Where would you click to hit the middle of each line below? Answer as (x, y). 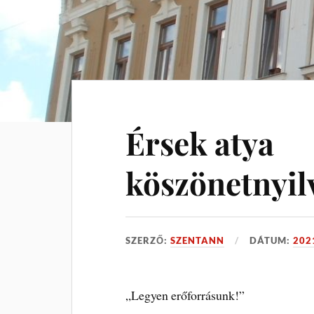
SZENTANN (198, 240)
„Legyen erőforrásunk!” (185, 295)
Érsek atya (200, 143)
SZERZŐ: (148, 240)
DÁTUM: (272, 240)
